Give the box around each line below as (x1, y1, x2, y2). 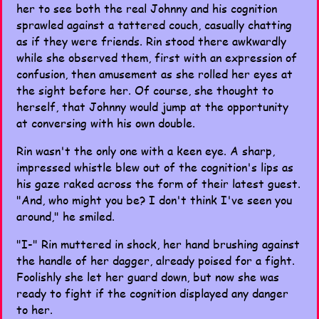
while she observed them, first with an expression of (16, 49, 297, 66)
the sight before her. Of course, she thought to (16, 82, 273, 98)
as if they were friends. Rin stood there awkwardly (16, 33, 286, 49)
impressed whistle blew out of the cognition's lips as (16, 159, 293, 175)
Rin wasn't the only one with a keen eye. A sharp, (16, 142, 275, 159)
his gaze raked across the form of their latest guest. (16, 175, 300, 192)
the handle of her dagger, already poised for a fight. (16, 252, 295, 268)
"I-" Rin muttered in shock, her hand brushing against (16, 236, 300, 252)
